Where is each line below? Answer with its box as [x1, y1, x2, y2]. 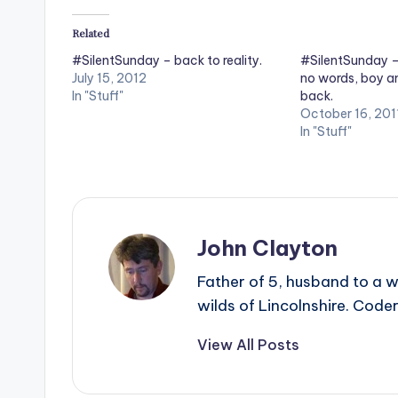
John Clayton [197, 235, 338, 262]
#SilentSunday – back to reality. [72, 52, 262, 69]
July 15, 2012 [72, 70, 147, 87]
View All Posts [197, 336, 299, 354]
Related [72, 26, 109, 41]
